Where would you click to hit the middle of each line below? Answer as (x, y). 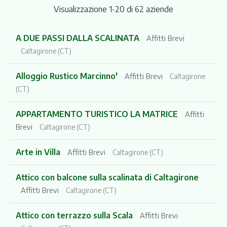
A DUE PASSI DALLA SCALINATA (78, 38)
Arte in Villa (39, 152)
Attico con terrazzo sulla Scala (75, 215)
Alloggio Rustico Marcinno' (67, 76)
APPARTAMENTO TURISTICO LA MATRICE (98, 114)
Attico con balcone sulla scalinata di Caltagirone (107, 177)
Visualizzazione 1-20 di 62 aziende (113, 9)
